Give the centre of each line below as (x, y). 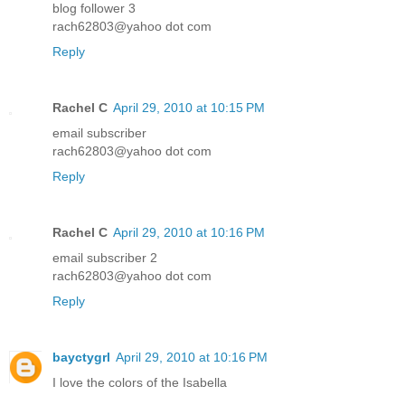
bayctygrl (81, 358)
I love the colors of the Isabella (140, 383)
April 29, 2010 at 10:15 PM (189, 108)
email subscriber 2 (105, 258)
